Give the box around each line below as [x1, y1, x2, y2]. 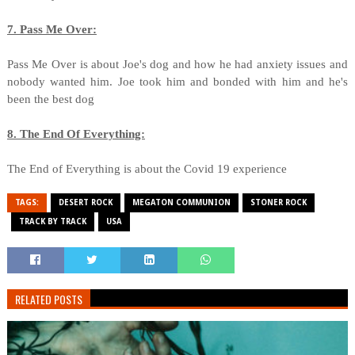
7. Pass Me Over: [6, 23, 97, 36]
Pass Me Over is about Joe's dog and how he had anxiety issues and [6, 58, 349, 71]
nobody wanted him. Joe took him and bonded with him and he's [6, 75, 349, 88]
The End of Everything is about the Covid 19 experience [6, 162, 287, 175]
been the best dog [6, 93, 94, 105]
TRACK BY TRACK [18, 217, 86, 226]
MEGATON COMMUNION [132, 198, 231, 207]
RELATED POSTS [14, 291, 82, 307]
